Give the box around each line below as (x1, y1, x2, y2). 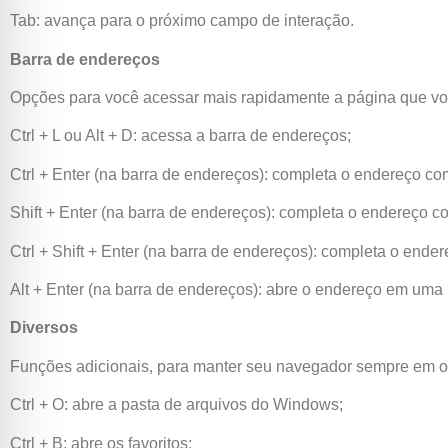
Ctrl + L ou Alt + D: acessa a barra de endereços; (10, 127, 351, 145)
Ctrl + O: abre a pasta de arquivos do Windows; (10, 396, 343, 414)
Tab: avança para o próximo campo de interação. (10, 12, 354, 30)
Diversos (10, 319, 78, 337)
